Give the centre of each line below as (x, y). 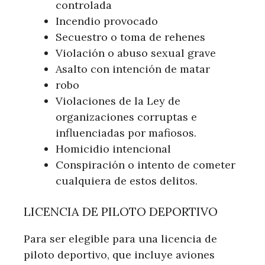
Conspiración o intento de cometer (146, 164)
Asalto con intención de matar (133, 69)
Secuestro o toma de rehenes (130, 37)
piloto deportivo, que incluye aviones (119, 254)
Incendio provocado (107, 21)
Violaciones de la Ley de (118, 101)
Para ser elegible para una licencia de (120, 238)
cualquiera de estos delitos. (127, 180)
